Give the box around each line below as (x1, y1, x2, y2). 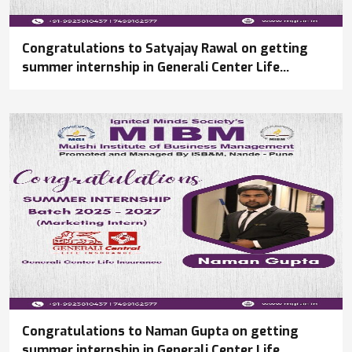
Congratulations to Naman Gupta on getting (22, 323, 299, 340)
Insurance (22, 78, 82, 95)
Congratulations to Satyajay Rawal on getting (22, 40, 308, 57)
